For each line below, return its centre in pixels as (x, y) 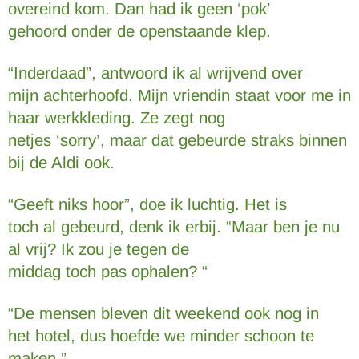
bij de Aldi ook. (61, 163)
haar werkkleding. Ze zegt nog (117, 118)
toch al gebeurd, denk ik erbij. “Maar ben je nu (174, 227)
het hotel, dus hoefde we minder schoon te (161, 336)
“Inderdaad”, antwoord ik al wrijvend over (155, 73)
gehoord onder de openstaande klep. (139, 31)
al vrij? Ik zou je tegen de (99, 249)
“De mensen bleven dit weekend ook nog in (163, 313)
